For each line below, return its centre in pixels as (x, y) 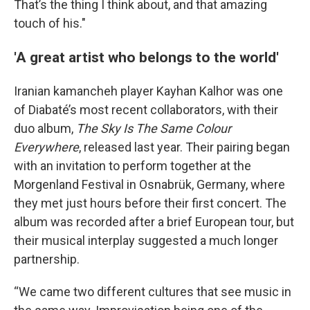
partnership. (47, 259)
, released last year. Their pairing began (184, 147)
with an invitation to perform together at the (133, 166)
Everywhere (46, 147)
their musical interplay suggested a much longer (146, 240)
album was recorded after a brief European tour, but (154, 222)
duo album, (45, 128)
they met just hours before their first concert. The (150, 203)
